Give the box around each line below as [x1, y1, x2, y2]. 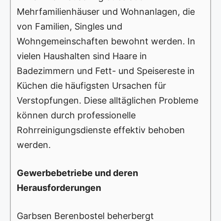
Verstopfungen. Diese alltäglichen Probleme [17, 95, 198, 106]
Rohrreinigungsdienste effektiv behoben [17, 125, 185, 136]
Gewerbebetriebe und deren [17, 168, 138, 179]
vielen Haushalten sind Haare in [17, 51, 147, 62]
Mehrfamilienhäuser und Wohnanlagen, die [17, 6, 195, 17]
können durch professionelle [17, 110, 136, 121]
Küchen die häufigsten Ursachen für [17, 80, 166, 91]
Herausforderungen [17, 183, 101, 193]
